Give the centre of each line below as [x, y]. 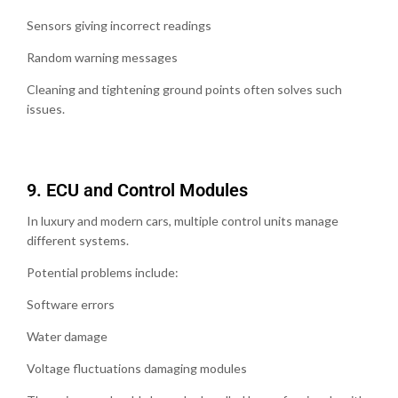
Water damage [67, 336]
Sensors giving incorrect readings [119, 25]
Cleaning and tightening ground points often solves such [184, 89]
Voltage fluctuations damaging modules [137, 368]
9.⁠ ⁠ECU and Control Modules [137, 190]
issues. [46, 108]
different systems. [78, 240]
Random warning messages [102, 57]
